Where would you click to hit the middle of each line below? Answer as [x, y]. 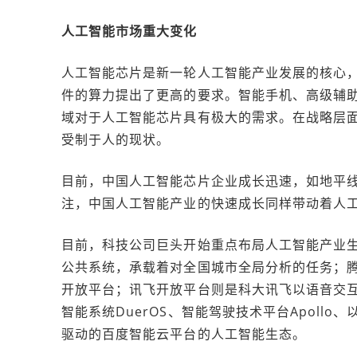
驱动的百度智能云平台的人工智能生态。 [184, 334]
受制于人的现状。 [116, 140]
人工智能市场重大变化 [129, 31]
